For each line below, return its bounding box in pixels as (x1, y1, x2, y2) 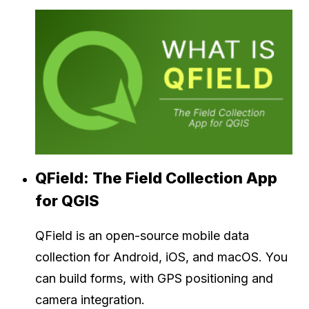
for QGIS (35, 191, 99, 210)
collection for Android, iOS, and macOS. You (35, 249, 288, 264)
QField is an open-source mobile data (35, 228, 249, 243)
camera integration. (35, 292, 145, 307)
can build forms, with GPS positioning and (35, 270, 273, 286)
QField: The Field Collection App (35, 168, 277, 187)
